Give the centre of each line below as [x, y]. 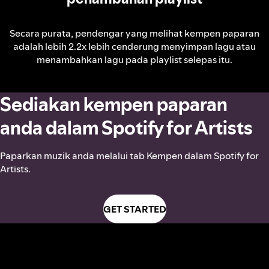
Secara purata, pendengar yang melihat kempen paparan [134, 33]
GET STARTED [134, 209]
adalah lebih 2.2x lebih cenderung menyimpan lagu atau [134, 47]
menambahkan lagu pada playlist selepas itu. [134, 60]
